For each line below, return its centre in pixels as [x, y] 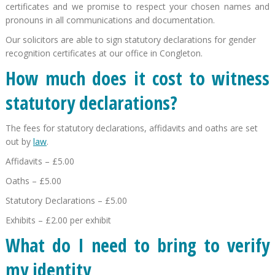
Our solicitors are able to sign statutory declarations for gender [130, 39]
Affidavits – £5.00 [40, 161]
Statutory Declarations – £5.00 [66, 200]
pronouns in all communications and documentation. [110, 20]
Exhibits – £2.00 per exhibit [58, 220]
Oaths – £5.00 [33, 180]
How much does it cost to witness [137, 78]
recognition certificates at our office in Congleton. [104, 53]
